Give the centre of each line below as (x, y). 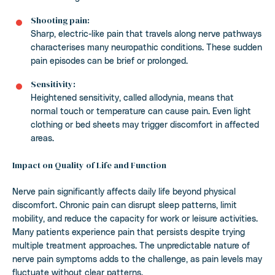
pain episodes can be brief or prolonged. (109, 60)
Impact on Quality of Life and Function (89, 165)
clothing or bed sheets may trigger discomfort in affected (145, 124)
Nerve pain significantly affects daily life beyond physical (124, 191)
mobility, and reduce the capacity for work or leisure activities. (135, 218)
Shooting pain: (60, 20)
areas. (42, 137)
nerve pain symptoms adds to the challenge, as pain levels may (137, 258)
